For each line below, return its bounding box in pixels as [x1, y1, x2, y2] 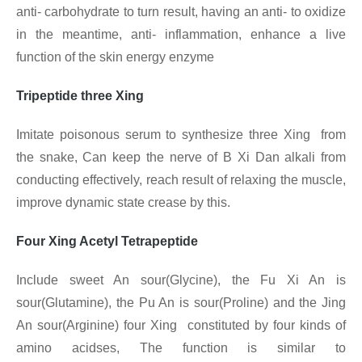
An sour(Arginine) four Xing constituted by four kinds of [16, 318, 346, 333]
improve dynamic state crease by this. [16, 196, 230, 210]
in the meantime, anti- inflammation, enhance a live [16, 27, 346, 42]
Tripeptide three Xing [16, 89, 144, 103]
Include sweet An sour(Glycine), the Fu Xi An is [16, 273, 346, 288]
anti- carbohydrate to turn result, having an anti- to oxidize [16, 5, 346, 19]
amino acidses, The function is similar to [16, 341, 346, 356]
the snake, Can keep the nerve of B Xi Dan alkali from [16, 150, 346, 165]
